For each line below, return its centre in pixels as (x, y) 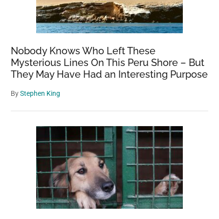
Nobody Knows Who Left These (83, 51)
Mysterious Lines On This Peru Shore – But (108, 63)
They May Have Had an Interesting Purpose (109, 74)
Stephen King (40, 93)
